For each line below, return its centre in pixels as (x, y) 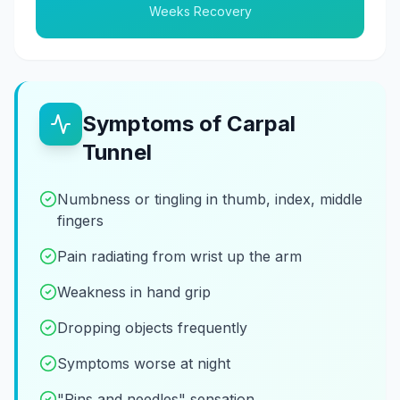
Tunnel (117, 152)
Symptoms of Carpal (189, 123)
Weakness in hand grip (134, 292)
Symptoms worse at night (144, 363)
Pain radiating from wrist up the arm (179, 256)
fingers (80, 220)
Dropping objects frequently (152, 327)
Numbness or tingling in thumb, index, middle (210, 199)
